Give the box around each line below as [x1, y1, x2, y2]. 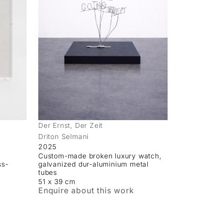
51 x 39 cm [38, 177, 76, 186]
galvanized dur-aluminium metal [38, 159, 149, 168]
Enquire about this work [38, 185, 134, 195]
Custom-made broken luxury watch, [38, 151, 162, 160]
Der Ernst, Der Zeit [38, 121, 103, 129]
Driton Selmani [38, 132, 89, 140]
